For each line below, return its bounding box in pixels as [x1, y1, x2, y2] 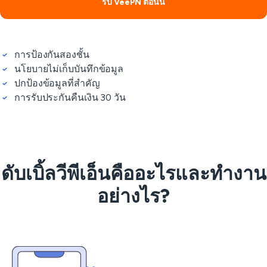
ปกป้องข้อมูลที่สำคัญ [14, 77, 100, 89]
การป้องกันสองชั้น [14, 49, 89, 60]
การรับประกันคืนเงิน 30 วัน [14, 92, 126, 103]
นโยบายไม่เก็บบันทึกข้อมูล [14, 63, 124, 74]
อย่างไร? [97, 185, 170, 207]
